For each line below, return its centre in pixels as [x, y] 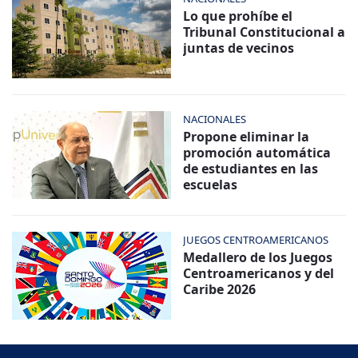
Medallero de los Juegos [258, 258]
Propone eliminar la [246, 137]
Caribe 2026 [219, 290]
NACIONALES [215, 119]
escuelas [210, 185]
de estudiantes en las [251, 169]
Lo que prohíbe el [238, 16]
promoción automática [257, 153]
